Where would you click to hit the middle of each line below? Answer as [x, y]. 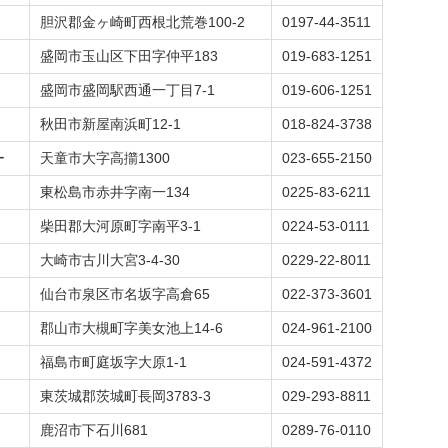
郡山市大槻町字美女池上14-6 [131, 328]
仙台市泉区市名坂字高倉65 [125, 294]
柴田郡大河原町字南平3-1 [120, 226]
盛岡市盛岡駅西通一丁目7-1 [127, 90]
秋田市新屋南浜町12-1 [110, 124]
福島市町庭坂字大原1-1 [113, 362]
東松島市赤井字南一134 [115, 192]
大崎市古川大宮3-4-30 [110, 260]
